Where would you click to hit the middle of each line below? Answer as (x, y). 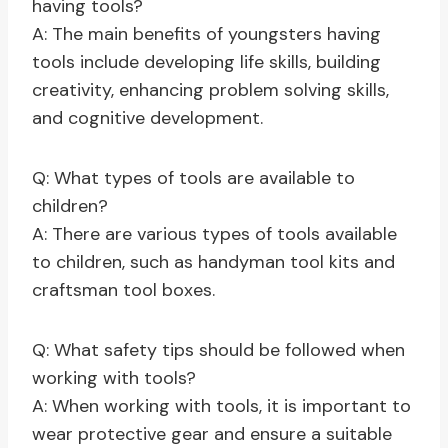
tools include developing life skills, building (206, 62)
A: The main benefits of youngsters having (206, 34)
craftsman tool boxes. (123, 290)
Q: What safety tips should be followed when (218, 350)
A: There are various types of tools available (214, 234)
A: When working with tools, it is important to (221, 406)
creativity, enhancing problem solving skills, (210, 90)
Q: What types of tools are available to (193, 178)
